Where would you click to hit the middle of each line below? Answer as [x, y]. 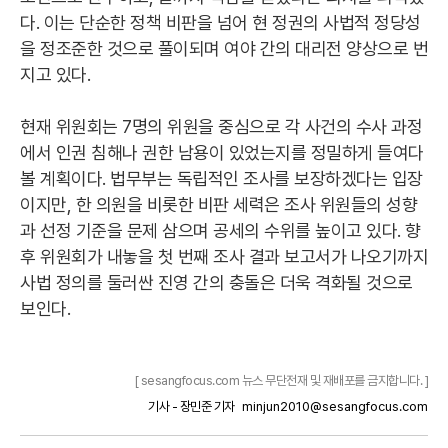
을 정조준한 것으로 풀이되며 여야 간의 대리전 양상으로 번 [224, 48]
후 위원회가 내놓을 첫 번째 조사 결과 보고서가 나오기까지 [224, 256]
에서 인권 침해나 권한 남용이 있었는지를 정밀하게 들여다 [222, 152]
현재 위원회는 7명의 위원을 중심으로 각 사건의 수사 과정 [221, 126]
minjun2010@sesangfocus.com [335, 406]
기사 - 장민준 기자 [191, 406]
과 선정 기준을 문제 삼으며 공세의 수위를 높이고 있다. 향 [220, 230]
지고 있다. [55, 74]
